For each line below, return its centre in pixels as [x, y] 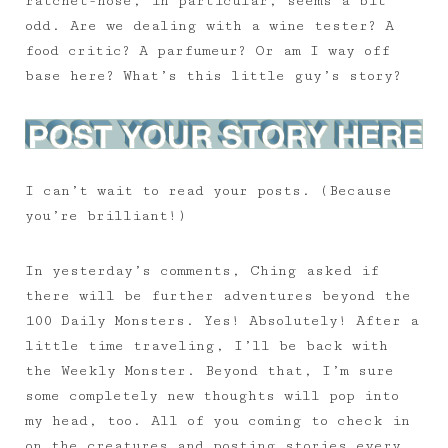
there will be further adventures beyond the [218, 295]
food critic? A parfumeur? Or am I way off [207, 51]
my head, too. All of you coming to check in [217, 420]
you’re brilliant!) [105, 215]
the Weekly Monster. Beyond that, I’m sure [209, 370]
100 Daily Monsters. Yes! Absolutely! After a [222, 320]
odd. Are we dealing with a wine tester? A [209, 26]
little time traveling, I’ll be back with [206, 345]
